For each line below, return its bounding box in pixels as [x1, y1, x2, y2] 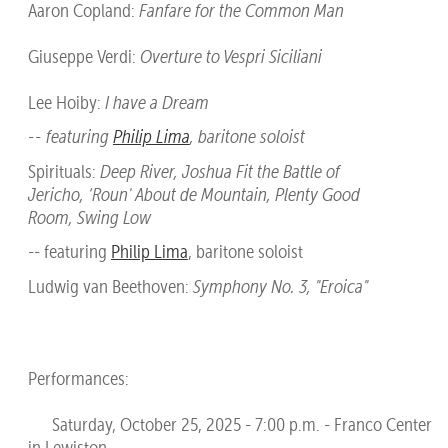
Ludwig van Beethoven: [27, 274, 193, 298]
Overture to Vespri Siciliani [139, 44, 322, 68]
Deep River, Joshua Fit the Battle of [99, 159, 340, 183]
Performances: [27, 366, 129, 390]
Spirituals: [27, 159, 100, 183]
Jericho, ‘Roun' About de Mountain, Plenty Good [27, 182, 360, 206]
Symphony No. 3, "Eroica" [192, 274, 368, 298]
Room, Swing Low [27, 205, 151, 229]
